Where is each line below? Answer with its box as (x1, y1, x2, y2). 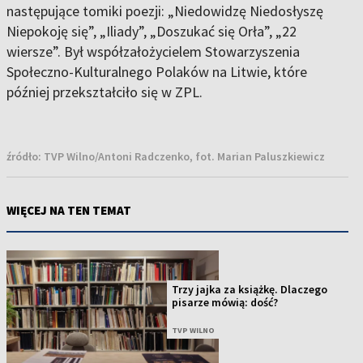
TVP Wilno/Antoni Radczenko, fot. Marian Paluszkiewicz (44, 149, 325, 164)
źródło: (6, 149, 44, 164)
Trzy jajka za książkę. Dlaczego (172, 282, 328, 297)
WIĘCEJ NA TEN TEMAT (6, 203, 131, 219)
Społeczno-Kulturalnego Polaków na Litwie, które (6, 62, 307, 82)
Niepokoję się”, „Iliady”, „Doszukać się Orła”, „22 (6, 22, 297, 41)
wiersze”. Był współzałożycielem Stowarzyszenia (6, 42, 300, 62)
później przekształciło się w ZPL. (6, 83, 203, 102)
